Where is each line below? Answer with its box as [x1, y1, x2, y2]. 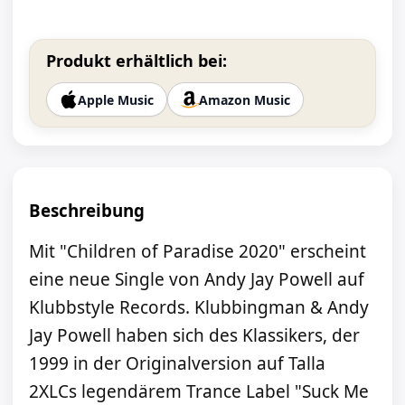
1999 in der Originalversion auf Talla [29, 352, 325, 376]
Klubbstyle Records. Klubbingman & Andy [29, 296, 369, 320]
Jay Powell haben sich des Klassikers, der [29, 324, 360, 348]
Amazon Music [199, 90, 290, 108]
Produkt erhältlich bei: [46, 50, 227, 71]
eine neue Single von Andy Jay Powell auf [29, 268, 364, 292]
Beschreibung [29, 198, 145, 221]
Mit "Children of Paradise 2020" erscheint [29, 240, 366, 264]
